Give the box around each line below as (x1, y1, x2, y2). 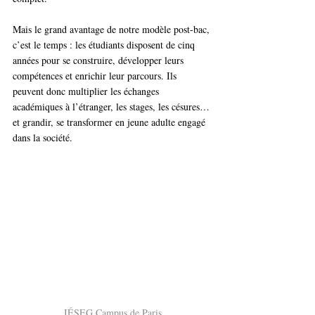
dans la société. (13, 131, 72, 145)
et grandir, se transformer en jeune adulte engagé (13, 115, 208, 129)
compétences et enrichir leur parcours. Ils (13, 69, 179, 83)
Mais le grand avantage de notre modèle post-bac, (13, 22, 212, 37)
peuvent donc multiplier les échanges (13, 84, 162, 98)
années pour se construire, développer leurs (13, 53, 186, 67)
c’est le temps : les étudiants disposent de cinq (13, 38, 198, 52)
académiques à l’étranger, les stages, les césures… (13, 100, 212, 114)
